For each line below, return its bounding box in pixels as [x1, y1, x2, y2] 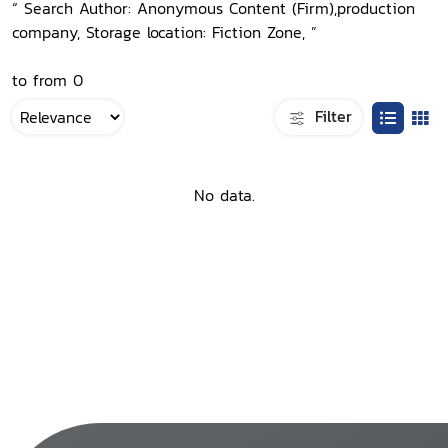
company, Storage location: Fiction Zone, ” [12, 20, 317, 44]
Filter [309, 103, 352, 128]
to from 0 [12, 68, 83, 92]
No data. [193, 183, 255, 208]
